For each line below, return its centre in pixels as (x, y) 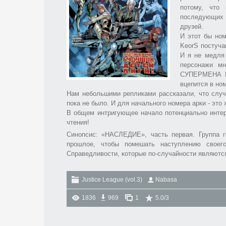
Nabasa (166, 180)
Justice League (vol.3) (112, 180)
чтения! (78, 122)
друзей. (192, 26)
